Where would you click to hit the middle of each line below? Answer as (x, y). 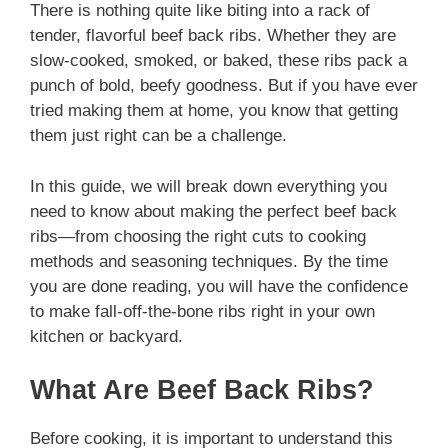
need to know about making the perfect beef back (213, 211)
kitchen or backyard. (106, 336)
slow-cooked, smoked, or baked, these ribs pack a (218, 61)
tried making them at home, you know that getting (214, 111)
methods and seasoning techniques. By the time (209, 261)
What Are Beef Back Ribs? (202, 390)
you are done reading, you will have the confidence (219, 286)
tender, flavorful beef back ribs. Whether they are (213, 36)
